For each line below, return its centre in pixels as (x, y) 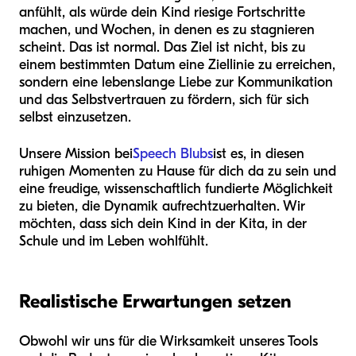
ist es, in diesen (259, 154)
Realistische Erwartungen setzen (155, 302)
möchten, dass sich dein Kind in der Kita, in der (163, 224)
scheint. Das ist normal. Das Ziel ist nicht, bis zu (162, 48)
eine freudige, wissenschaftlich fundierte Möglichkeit (176, 189)
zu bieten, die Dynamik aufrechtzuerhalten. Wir (162, 207)
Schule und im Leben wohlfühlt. (114, 242)
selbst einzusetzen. (75, 118)
